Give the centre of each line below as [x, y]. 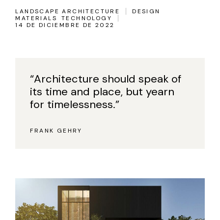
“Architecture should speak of [106, 79]
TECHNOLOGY [86, 18]
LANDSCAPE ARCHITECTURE [68, 11]
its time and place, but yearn [102, 92]
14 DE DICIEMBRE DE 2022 [65, 25]
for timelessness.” [75, 104]
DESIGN [146, 11]
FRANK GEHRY [56, 131]
